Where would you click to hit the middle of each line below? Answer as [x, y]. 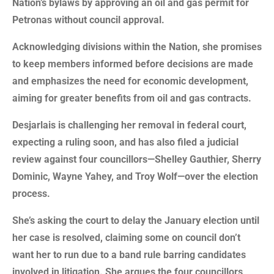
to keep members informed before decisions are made [133, 64]
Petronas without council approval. [88, 20]
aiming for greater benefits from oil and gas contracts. [132, 98]
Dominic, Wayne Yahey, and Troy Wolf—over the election [135, 176]
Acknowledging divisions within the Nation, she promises [137, 46]
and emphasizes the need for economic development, [130, 81]
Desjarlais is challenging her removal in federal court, [129, 125]
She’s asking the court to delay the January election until [136, 220]
